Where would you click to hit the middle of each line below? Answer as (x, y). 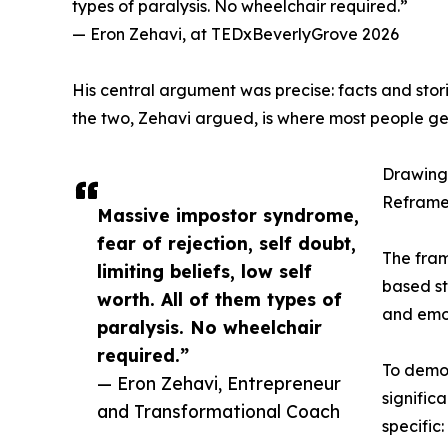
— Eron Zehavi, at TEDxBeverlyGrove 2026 (235, 34)
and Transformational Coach (218, 411)
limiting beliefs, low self (204, 271)
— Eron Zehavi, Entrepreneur (219, 383)
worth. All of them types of (219, 299)
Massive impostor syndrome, (228, 215)
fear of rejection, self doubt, (226, 243)
